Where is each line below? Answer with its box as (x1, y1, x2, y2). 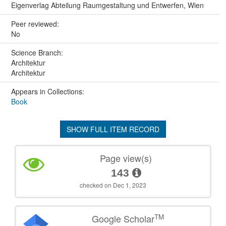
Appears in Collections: (11, 86, 84, 97)
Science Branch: (11, 47, 65, 58)
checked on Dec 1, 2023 (80, 181, 146, 190)
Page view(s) (100, 151, 152, 165)
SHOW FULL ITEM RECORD (67, 124, 159, 135)
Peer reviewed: (11, 19, 61, 29)
